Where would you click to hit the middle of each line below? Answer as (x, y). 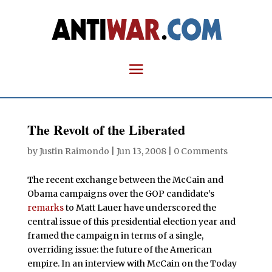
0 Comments (200, 151)
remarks (45, 208)
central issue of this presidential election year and (131, 222)
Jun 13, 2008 (141, 151)
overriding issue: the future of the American (119, 250)
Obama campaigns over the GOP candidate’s (121, 194)
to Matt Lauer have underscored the (140, 208)
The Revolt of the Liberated (106, 130)
